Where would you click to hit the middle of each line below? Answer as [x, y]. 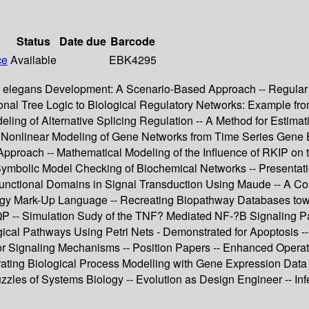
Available [33, 60]
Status [33, 41]
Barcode [133, 41]
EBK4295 [133, 60]
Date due [83, 41]
